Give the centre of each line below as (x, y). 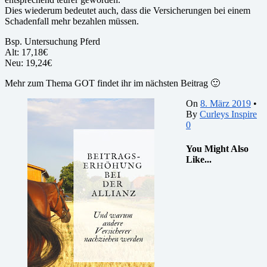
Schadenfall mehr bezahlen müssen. (72, 21)
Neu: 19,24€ (28, 63)
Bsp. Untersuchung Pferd (52, 42)
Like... (199, 159)
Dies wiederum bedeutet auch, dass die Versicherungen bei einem (128, 11)
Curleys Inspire (228, 114)
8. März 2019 (226, 104)
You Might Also (217, 148)
